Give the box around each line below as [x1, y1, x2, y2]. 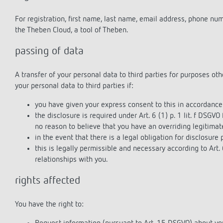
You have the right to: [15, 201, 84, 209]
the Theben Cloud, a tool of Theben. [15, 26, 128, 34]
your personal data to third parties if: [15, 82, 133, 90]
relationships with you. [35, 156, 108, 164]
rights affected [15, 175, 80, 186]
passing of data [15, 46, 84, 57]
